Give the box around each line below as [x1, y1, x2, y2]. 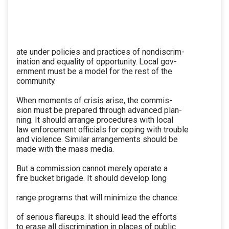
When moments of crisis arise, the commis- [16, 96, 172, 106]
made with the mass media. [16, 144, 114, 154]
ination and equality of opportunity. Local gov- [16, 57, 177, 67]
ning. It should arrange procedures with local [16, 115, 173, 125]
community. [16, 76, 56, 86]
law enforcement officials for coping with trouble [16, 125, 189, 135]
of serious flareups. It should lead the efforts [16, 212, 177, 222]
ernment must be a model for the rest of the [16, 66, 172, 77]
